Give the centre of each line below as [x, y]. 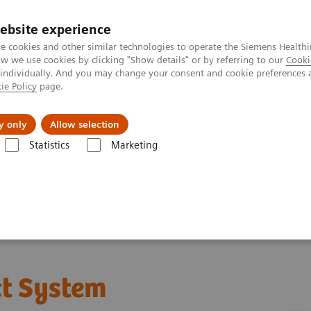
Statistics [49, 145]
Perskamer [286, 21]
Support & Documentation [141, 114]
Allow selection [85, 124]
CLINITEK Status [46, 159]
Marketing [134, 145]
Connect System [120, 159]
